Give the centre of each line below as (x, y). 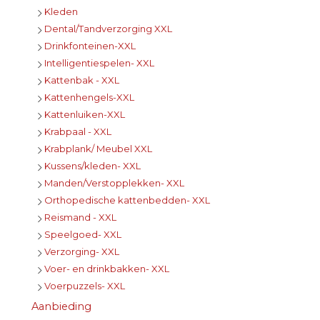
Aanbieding (61, 307)
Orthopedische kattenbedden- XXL (127, 200)
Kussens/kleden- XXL (92, 166)
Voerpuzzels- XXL (85, 286)
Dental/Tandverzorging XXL (108, 29)
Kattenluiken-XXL (85, 115)
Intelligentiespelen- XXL (99, 63)
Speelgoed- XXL (83, 235)
